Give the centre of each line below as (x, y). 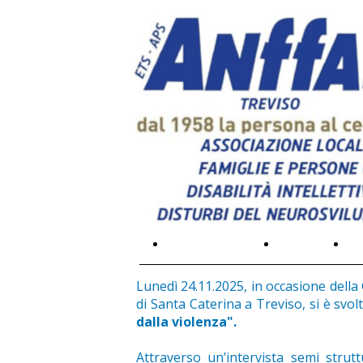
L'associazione (210, 244)
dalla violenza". (188, 322)
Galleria (301, 244)
